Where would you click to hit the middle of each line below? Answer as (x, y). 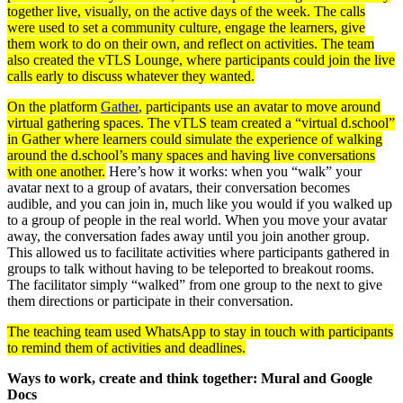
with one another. (56, 171)
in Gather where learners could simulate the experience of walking (195, 139)
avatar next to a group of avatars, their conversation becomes (179, 187)
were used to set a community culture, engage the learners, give (186, 27)
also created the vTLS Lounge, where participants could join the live (201, 59)
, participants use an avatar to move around (260, 106)
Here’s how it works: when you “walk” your (233, 171)
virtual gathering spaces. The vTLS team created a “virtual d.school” (201, 122)
